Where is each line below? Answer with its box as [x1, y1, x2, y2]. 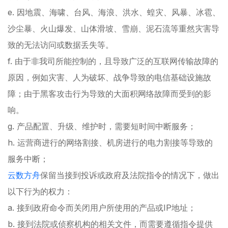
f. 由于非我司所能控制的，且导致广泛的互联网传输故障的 [8, 55, 218, 66]
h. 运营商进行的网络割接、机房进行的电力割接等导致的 [8, 137, 213, 148]
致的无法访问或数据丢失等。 [8, 39, 113, 50]
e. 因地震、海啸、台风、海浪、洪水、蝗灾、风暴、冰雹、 [8, 7, 220, 17]
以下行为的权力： [8, 186, 73, 196]
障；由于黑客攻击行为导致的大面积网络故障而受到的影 [8, 88, 211, 99]
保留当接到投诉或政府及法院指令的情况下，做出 [40, 169, 219, 180]
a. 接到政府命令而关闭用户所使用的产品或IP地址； [8, 202, 196, 213]
